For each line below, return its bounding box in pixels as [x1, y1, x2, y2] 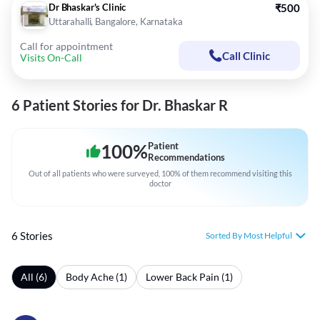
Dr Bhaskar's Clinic [49, 1, 126, 14]
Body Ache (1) [66, 271, 127, 284]
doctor [149, 179, 171, 189]
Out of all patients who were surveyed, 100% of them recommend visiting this [28, 169, 292, 179]
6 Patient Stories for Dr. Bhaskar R [11, 96, 228, 114]
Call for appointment [20, 40, 113, 53]
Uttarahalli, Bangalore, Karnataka [49, 16, 183, 28]
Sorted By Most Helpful [206, 230, 292, 241]
